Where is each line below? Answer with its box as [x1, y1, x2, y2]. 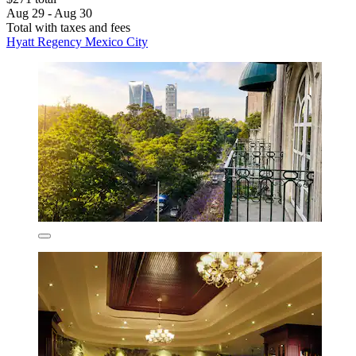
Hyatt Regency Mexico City [6, 34, 148, 48]
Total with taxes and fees [6, 20, 130, 34]
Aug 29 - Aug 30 [6, 6, 92, 20]
